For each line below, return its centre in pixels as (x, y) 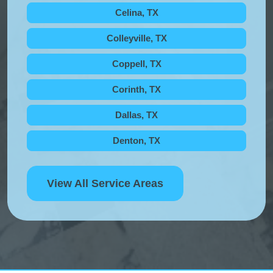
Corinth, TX (136, 90)
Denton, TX (136, 141)
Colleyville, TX (136, 38)
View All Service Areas (105, 184)
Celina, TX (136, 13)
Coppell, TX (136, 64)
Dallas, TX (136, 115)
